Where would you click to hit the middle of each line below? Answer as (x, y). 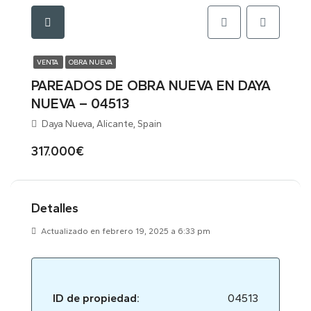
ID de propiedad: (96, 298)
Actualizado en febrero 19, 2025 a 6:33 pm (125, 231)
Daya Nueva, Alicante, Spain (101, 124)
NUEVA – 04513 (80, 103)
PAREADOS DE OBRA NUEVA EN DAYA (151, 85)
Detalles (55, 208)
